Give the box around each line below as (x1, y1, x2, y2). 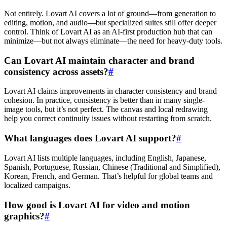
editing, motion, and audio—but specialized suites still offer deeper (4, 18, 216, 27)
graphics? (4, 210, 45, 221)
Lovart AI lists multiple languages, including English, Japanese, (4, 153, 206, 162)
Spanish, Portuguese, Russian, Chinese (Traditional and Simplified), (4, 162, 220, 171)
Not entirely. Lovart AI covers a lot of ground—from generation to (4, 9, 216, 18)
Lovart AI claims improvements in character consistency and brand (4, 87, 217, 96)
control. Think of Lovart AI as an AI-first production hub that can (4, 27, 212, 36)
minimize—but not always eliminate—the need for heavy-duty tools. (4, 36, 222, 45)
